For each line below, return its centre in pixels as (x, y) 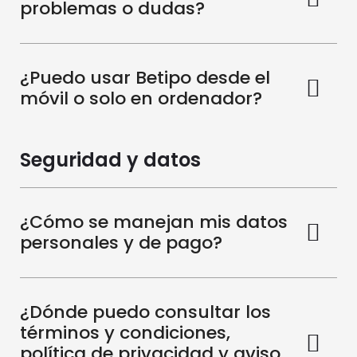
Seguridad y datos (110, 160)
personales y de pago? (121, 243)
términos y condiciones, (125, 333)
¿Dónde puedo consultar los (145, 312)
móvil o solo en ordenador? (141, 99)
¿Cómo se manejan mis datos (154, 222)
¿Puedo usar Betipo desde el (145, 78)
